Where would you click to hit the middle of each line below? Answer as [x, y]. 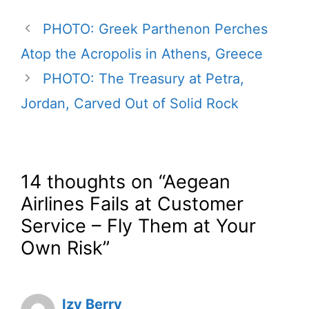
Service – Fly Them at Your [138, 226]
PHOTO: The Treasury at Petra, [143, 78]
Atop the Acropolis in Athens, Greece [142, 53]
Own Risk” [65, 248]
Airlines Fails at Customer [132, 203]
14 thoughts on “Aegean [126, 181]
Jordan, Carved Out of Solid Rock [130, 103]
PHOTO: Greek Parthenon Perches [155, 29]
